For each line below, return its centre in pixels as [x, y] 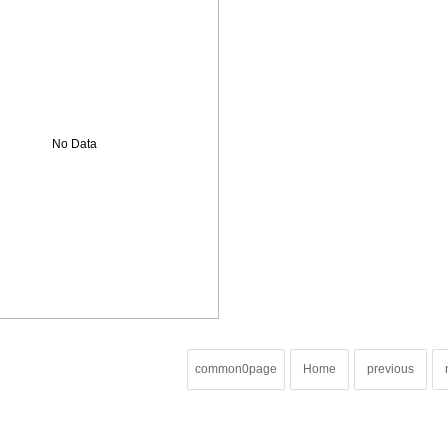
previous [390, 369]
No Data [74, 144]
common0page [236, 369]
